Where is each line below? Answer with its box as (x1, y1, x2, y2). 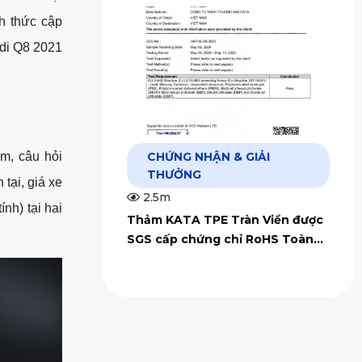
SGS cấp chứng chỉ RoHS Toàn (126, 231, 314, 246)
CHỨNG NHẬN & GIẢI (146, 149, 270, 164)
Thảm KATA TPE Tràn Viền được (126, 212, 323, 227)
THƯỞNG (146, 166, 201, 182)
